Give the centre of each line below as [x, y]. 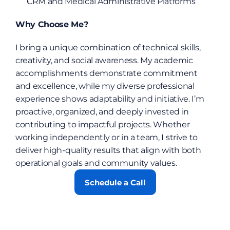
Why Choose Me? [52, 24]
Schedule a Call [115, 182]
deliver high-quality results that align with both [108, 150]
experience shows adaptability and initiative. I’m [110, 99]
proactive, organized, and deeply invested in [102, 112]
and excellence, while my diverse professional [105, 86]
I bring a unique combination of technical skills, [108, 47]
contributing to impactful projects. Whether [103, 124]
